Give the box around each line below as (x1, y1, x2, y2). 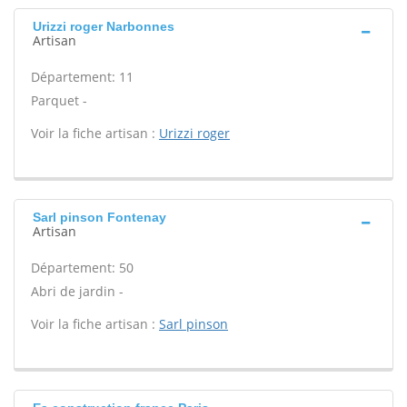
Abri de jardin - (31, 283, 124, 300)
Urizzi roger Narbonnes (33, 19, 174, 34)
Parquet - (31, 92, 87, 109)
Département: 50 (31, 259, 134, 276)
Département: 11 (31, 68, 134, 85)
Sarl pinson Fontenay (33, 210, 166, 224)
